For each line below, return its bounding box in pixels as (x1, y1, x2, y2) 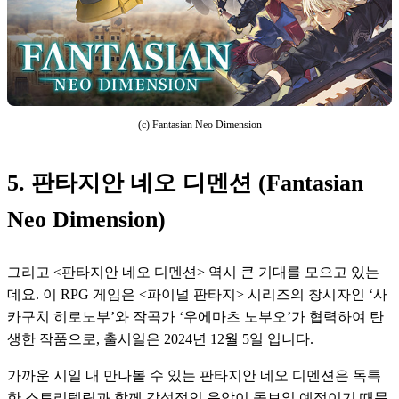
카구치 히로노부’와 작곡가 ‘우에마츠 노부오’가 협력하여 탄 (7, 309, 384, 325)
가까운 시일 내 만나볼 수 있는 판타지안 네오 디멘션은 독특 (7, 368, 381, 384)
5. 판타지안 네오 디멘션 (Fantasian (7, 170, 363, 197)
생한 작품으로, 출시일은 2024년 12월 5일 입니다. (7, 331, 317, 347)
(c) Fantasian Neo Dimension (137, 118, 262, 132)
